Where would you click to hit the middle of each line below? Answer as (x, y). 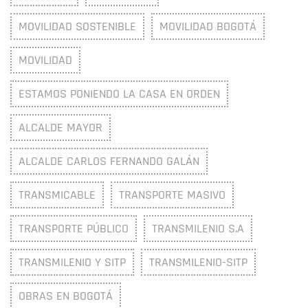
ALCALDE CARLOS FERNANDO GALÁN (109, 162)
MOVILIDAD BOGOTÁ (208, 27)
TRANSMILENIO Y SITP (72, 263)
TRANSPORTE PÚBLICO (74, 229)
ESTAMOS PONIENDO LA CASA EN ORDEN (119, 94)
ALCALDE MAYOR (60, 128)
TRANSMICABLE (57, 195)
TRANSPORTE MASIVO (172, 195)
